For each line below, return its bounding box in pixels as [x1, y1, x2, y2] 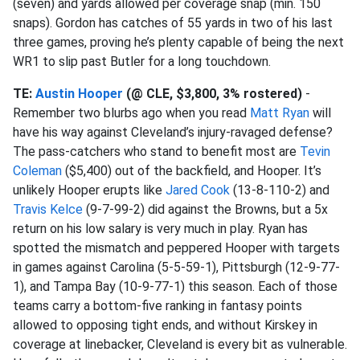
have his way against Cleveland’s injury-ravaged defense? [13, 125, 333, 140]
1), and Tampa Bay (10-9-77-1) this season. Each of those [13, 279, 337, 294]
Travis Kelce [13, 202, 83, 217]
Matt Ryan [250, 105, 309, 121]
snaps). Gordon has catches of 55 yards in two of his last [13, 15, 333, 31]
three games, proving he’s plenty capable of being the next [13, 35, 344, 50]
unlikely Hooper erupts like [13, 182, 166, 198]
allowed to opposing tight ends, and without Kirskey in [13, 317, 317, 333]
